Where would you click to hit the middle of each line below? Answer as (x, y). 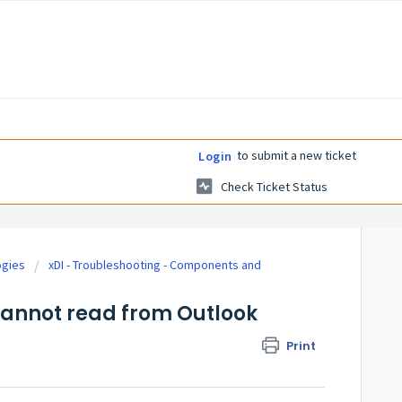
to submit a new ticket (295, 155)
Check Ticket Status (274, 187)
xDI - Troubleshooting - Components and (155, 265)
